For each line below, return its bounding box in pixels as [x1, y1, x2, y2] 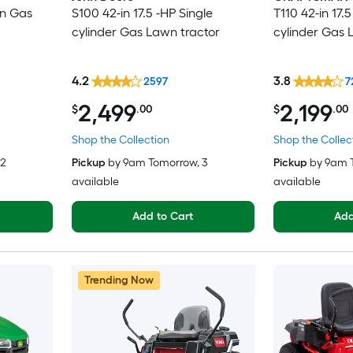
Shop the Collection [71, 132, 169, 147]
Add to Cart [132, 209, 194, 223]
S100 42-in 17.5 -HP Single [71, 6, 213, 21]
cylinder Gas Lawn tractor [71, 24, 220, 40]
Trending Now [84, 273, 154, 287]
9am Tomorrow [122, 155, 197, 169]
